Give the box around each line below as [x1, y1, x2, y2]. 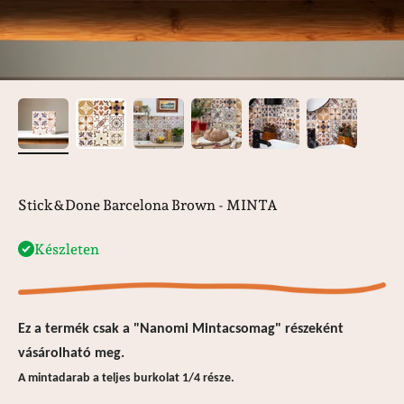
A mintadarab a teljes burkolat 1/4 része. [18, 372, 234, 386]
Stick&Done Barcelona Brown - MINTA [18, 196, 278, 214]
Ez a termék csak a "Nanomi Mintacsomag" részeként [18, 322, 344, 337]
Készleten [34, 240, 99, 258]
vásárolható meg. [18, 346, 124, 362]
